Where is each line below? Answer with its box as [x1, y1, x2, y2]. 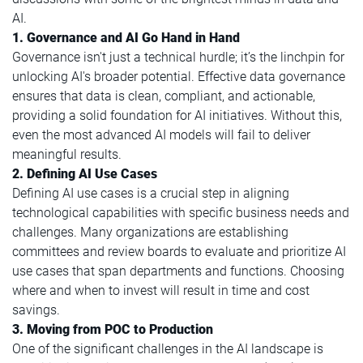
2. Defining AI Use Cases [12, 166, 157, 182]
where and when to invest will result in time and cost [12, 283, 310, 299]
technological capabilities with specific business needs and [12, 205, 349, 221]
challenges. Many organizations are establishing [12, 224, 288, 241]
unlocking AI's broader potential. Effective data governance [12, 69, 345, 85]
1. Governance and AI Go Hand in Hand [12, 30, 240, 46]
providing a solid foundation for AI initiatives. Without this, [12, 108, 342, 124]
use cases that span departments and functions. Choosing [12, 263, 344, 280]
